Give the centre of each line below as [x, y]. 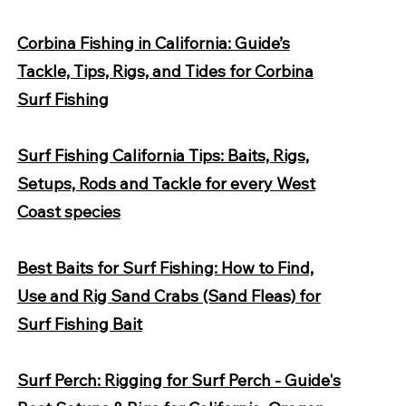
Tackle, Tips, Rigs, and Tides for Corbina [165, 71]
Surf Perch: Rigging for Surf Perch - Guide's [179, 380]
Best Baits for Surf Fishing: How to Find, [165, 268]
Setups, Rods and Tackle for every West [166, 184]
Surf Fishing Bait [79, 324]
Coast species [68, 212]
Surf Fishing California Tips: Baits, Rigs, [163, 155]
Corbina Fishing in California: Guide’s [153, 43]
